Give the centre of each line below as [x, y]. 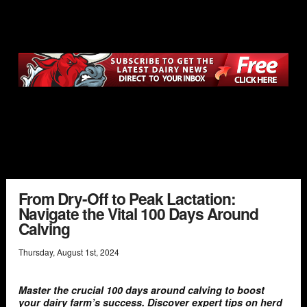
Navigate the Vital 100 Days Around [138, 214]
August [70, 251]
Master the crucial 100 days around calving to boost [142, 290]
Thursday [36, 251]
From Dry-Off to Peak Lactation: [127, 199]
